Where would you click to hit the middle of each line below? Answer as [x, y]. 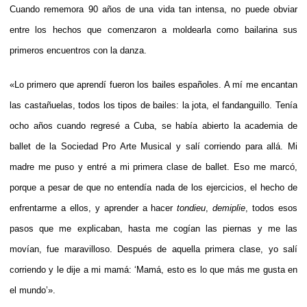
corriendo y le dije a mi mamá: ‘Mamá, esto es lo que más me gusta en [153, 269]
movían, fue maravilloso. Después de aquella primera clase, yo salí [153, 249]
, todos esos [272, 208]
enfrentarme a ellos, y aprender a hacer [94, 208]
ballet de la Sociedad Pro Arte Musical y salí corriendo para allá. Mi [153, 146]
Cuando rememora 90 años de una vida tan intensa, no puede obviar [153, 9]
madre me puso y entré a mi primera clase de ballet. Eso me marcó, [153, 167]
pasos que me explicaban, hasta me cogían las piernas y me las [153, 228]
